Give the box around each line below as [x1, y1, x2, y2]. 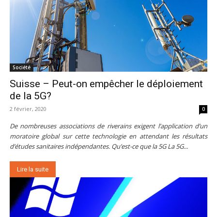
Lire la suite [17, 166, 48, 173]
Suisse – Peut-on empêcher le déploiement [10, 78, 203, 90]
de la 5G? [10, 90, 51, 102]
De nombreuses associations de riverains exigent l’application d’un [10, 122, 207, 131]
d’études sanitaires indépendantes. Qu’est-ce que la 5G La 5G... [10, 142, 188, 151]
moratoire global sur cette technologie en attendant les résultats [10, 132, 207, 141]
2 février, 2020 [10, 105, 46, 113]
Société [13, 64, 31, 71]
